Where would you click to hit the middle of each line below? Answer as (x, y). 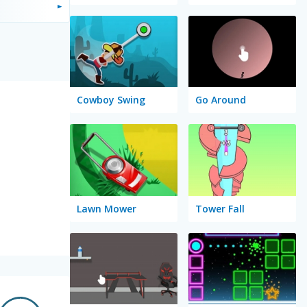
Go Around (220, 100)
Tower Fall (220, 208)
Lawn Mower (106, 208)
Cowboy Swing (111, 100)
